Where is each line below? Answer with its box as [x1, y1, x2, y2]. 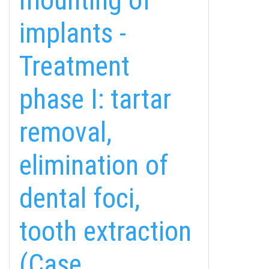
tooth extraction [19, 215, 192, 247]
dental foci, [19, 182, 140, 214]
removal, [19, 116, 112, 148]
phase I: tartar [19, 83, 171, 115]
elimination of [19, 149, 168, 181]
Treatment [19, 50, 130, 82]
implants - [19, 17, 126, 49]
